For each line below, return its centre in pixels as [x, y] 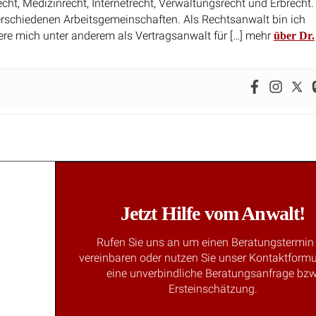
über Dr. [294, 35]
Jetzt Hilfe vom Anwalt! [213, 213]
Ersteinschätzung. [213, 288]
